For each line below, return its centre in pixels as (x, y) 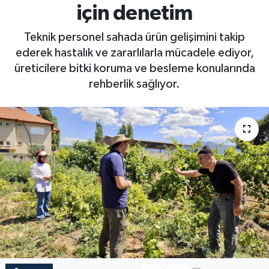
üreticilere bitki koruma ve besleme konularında (134, 68)
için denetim (134, 14)
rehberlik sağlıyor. (134, 84)
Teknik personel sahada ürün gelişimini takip (134, 37)
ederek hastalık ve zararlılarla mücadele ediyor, (134, 53)
